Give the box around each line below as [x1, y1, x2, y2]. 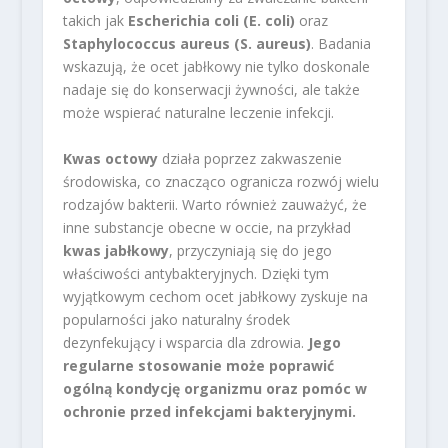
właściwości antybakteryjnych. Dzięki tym [62, 263, 329, 283]
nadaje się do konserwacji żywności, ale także [62, 80, 360, 100]
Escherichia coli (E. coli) [127, 11, 295, 31]
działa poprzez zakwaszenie [157, 148, 342, 168]
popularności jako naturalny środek [62, 309, 290, 329]
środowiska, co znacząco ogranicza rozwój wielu [62, 171, 379, 191]
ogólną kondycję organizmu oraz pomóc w [62, 378, 367, 398]
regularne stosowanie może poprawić [62, 355, 334, 375]
